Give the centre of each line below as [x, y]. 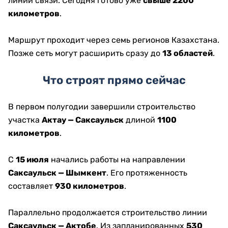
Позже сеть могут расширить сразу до [85, 53]
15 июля [32, 160]
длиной [140, 120]
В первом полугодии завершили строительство [102, 107]
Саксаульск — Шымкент [57, 173]
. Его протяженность [147, 173]
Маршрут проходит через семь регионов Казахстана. [114, 40]
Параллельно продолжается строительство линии [108, 213]
